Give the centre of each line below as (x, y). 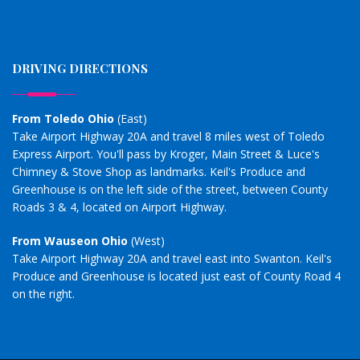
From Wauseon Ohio (70, 240)
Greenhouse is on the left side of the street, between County (170, 189)
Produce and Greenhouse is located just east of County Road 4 (176, 276)
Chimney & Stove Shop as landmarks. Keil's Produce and (159, 171)
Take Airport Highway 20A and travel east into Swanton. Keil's (172, 258)
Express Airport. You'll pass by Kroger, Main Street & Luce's (166, 153)
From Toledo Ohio (63, 118)
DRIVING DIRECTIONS (80, 68)
